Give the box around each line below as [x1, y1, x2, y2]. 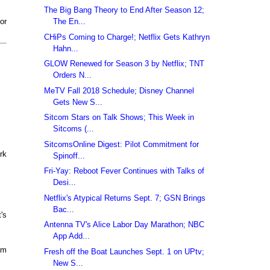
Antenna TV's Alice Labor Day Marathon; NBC [44, 220, 205, 230]
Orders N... [53, 71, 92, 80]
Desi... [53, 178, 77, 187]
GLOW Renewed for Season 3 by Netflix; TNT [44, 59, 205, 69]
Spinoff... [53, 151, 86, 160]
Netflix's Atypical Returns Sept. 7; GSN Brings [44, 193, 206, 202]
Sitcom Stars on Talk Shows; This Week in [44, 113, 195, 122]
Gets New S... [53, 97, 103, 107]
